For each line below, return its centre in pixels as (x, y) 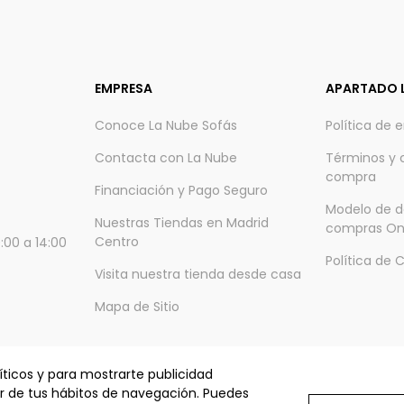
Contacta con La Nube (165, 158)
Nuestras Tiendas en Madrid (181, 223)
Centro (116, 242)
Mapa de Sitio (137, 307)
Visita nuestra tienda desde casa (197, 275)
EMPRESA (123, 89)
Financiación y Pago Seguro (181, 191)
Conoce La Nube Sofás (165, 126)
